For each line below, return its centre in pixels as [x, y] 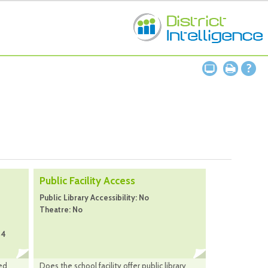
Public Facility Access [87, 181]
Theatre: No [61, 210]
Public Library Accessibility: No [94, 198]
